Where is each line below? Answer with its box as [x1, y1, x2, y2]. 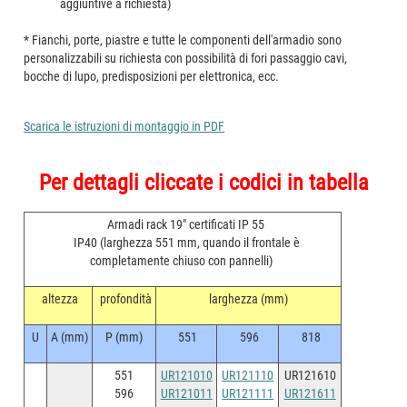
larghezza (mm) [203, 292, 294, 306]
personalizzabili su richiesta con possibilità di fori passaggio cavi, [24, 51, 348, 65]
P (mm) [105, 330, 144, 344]
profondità [96, 292, 152, 306]
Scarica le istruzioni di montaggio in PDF [24, 119, 225, 134]
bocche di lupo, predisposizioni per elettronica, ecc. [24, 69, 280, 84]
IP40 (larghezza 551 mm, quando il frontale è [65, 235, 301, 250]
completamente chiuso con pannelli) [90, 253, 276, 268]
